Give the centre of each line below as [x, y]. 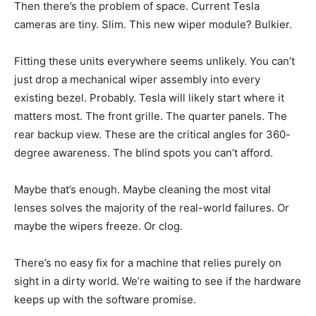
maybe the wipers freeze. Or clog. [98, 226]
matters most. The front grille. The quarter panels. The [151, 116]
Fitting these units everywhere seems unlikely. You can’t [154, 61]
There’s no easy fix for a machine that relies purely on [148, 263]
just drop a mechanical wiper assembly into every [137, 80]
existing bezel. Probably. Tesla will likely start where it [149, 98]
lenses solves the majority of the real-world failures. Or [152, 208]
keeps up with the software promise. [105, 300]
